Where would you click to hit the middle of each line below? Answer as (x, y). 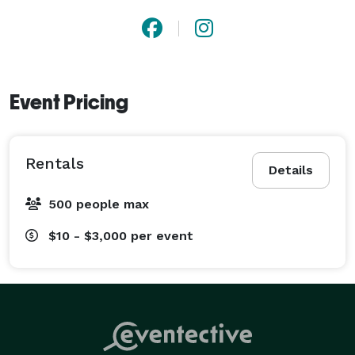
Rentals (55, 163)
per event (162, 235)
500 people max (99, 204)
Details (291, 170)
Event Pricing (69, 102)
